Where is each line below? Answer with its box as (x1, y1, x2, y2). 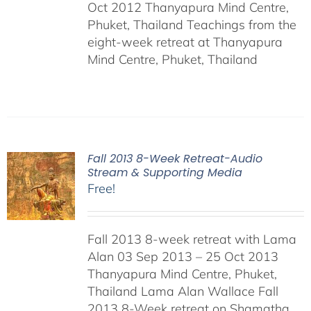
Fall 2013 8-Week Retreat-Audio (87, 151, 262, 167)
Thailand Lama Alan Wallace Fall (87, 283, 278, 299)
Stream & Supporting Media (87, 165, 242, 180)
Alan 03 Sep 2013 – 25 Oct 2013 (87, 249, 278, 264)
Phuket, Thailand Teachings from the (87, 17, 296, 33)
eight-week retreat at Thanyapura (87, 34, 283, 50)
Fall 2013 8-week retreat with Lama (87, 231, 296, 247)
